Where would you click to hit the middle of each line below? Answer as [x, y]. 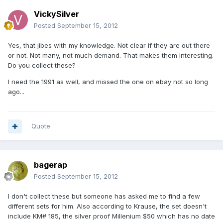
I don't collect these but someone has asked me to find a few [104, 196]
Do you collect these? [42, 65]
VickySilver [56, 14]
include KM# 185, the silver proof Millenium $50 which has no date [111, 216]
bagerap [51, 165]
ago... [16, 92]
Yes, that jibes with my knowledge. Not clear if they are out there [109, 46]
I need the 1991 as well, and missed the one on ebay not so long [108, 82]
